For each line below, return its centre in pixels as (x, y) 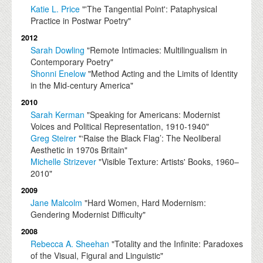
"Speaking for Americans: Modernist (153, 115)
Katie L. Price (55, 9)
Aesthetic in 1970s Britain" (79, 150)
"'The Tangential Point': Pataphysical (149, 9)
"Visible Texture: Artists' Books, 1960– (168, 162)
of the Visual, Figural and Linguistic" (97, 256)
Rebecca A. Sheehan (70, 244)
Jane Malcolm (57, 203)
